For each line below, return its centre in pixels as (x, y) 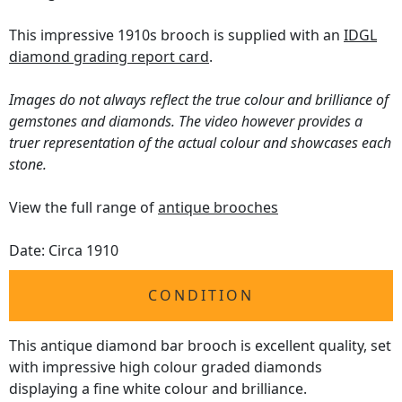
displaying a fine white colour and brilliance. (158, 389)
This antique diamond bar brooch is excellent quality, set (200, 346)
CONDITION (201, 296)
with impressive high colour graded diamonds (166, 367)
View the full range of (83, 208)
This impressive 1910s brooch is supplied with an (176, 35)
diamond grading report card (109, 57)
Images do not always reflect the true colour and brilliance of (199, 100)
